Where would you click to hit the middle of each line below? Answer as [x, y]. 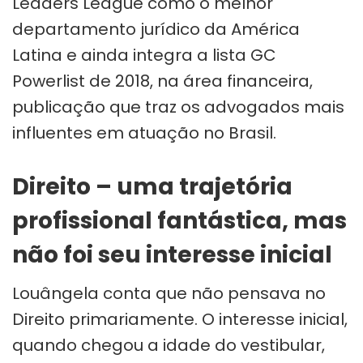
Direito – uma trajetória [152, 186]
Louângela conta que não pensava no [169, 293]
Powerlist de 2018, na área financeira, [162, 81]
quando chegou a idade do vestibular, [169, 345]
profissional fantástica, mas [179, 220]
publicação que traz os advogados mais [178, 107]
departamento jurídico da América [156, 29]
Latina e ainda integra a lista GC [144, 55]
